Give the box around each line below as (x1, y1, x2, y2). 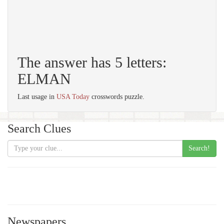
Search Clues (7, 122, 71, 135)
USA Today (56, 93, 89, 100)
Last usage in (17, 93, 56, 100)
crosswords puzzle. (89, 93, 144, 100)
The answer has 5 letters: (17, 54, 166, 70)
